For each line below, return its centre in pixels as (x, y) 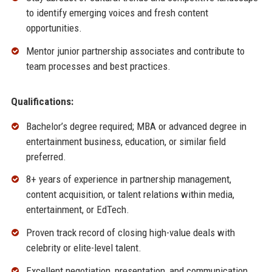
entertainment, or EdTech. (77, 210)
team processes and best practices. (98, 66)
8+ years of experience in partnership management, (128, 179)
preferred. (46, 156)
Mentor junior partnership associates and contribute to (135, 51)
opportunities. (54, 28)
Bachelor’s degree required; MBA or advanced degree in (136, 126)
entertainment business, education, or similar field (126, 141)
